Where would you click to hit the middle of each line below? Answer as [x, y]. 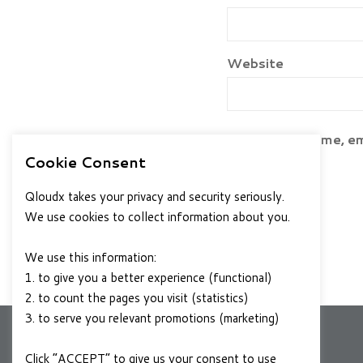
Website [255, 62]
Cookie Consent [85, 162]
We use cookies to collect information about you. [157, 217]
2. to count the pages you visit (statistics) [137, 298]
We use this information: [90, 257]
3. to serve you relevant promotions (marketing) [152, 318]
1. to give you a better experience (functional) [148, 278]
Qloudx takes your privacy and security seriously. [154, 196]
